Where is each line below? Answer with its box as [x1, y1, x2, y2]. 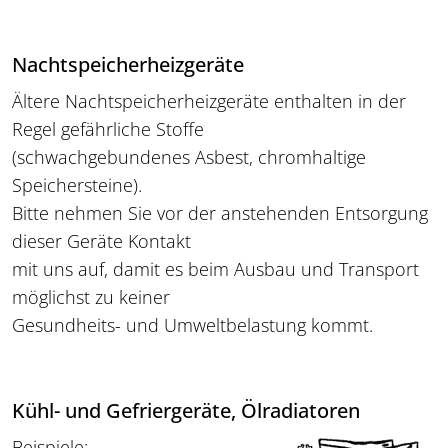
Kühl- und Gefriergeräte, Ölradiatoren [12, 397, 360, 425]
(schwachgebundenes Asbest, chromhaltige [12, 145, 366, 170]
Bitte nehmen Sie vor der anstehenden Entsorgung [12, 201, 428, 226]
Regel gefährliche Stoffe [12, 117, 204, 142]
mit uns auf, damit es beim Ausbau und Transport [12, 257, 419, 282]
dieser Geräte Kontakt [12, 229, 191, 254]
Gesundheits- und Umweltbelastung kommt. [12, 313, 373, 338]
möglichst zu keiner [12, 285, 170, 310]
